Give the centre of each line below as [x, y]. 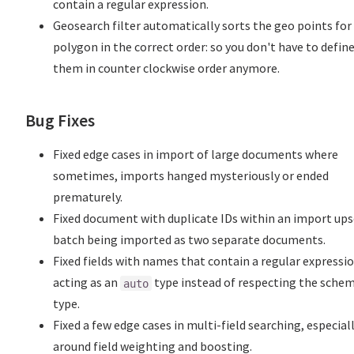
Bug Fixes [60, 121]
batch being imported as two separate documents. [190, 240]
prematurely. [88, 197]
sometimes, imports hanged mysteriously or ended [191, 176]
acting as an [87, 282]
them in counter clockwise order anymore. [167, 68]
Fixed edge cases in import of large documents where [196, 154]
